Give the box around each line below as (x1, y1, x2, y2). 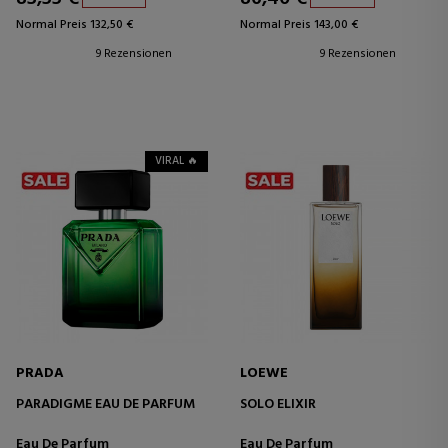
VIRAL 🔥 (155, 151, 198, 170)
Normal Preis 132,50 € (16, 15, 133, 35)
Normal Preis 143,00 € (240, 15, 358, 35)
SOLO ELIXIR (240, 392, 316, 416)
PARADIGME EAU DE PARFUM (16, 392, 195, 416)
